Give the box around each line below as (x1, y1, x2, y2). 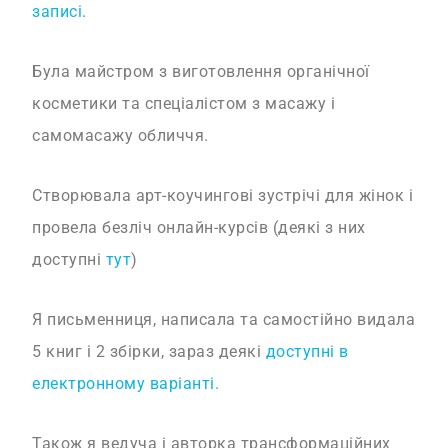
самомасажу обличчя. (32, 126, 209, 146)
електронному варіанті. (32, 374, 220, 394)
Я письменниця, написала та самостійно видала (32, 310, 416, 330)
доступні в (265, 342, 349, 362)
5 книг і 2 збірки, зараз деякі (32, 342, 266, 362)
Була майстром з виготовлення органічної (32, 62, 370, 82)
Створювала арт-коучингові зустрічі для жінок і (32, 186, 414, 206)
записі (32, 2, 83, 22)
